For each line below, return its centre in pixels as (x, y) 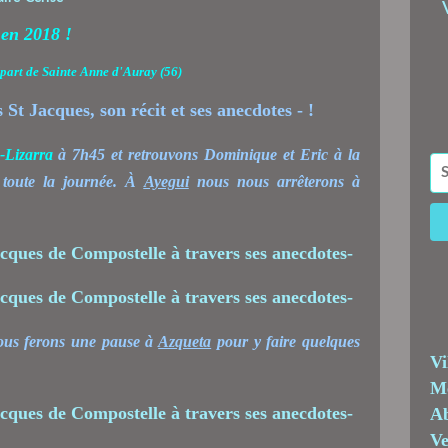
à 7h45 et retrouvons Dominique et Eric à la (206, 154)
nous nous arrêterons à (274, 181)
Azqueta (185, 341)
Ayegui (166, 181)
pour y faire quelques (286, 341)
